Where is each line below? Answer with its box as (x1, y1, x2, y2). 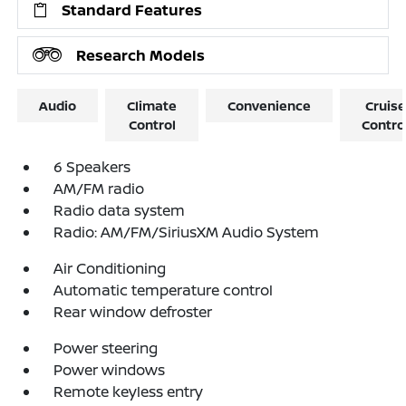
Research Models (76, 45, 206, 65)
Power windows (53, 360, 166, 380)
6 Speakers (53, 157, 131, 177)
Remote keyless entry (53, 382, 204, 401)
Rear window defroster (53, 302, 213, 322)
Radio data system (53, 200, 186, 220)
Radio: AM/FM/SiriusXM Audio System (53, 222, 320, 242)
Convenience (227, 97, 312, 114)
